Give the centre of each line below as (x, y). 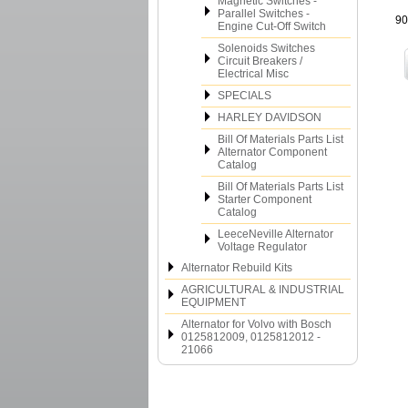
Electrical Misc (253, 74)
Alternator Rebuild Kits (237, 268)
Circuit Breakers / (260, 61)
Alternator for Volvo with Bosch (256, 324)
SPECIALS (245, 96)
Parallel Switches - (264, 14)
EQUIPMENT (214, 302)
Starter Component (265, 199)
